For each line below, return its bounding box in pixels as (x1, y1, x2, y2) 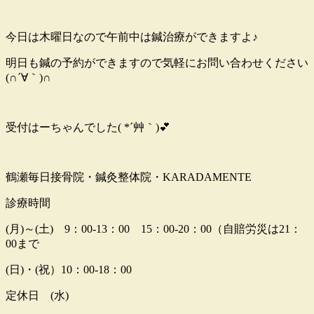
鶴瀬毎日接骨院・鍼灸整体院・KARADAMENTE (6, 171, 252, 184)
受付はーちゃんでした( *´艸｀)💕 (6, 121, 170, 134)
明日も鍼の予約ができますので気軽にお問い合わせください (6, 57, 308, 69)
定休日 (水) (6, 289, 69, 302)
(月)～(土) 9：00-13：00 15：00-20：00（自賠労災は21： (6, 223, 301, 235)
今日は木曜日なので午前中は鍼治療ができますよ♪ (6, 31, 258, 43)
